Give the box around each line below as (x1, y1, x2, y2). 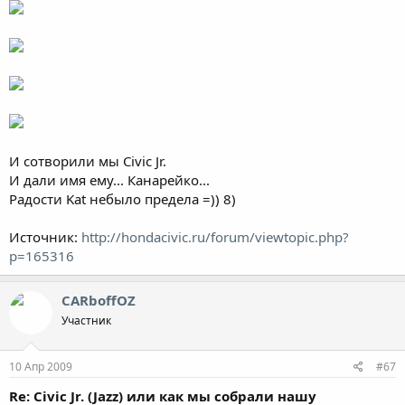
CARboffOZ (61, 290, 136, 309)
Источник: (9, 227, 81, 246)
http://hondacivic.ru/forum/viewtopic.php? (81, 227, 349, 246)
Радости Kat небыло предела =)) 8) (9, 189, 236, 208)
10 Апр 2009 (9, 359, 72, 374)
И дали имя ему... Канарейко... (9, 170, 210, 189)
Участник (61, 312, 111, 328)
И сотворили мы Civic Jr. (9, 151, 166, 170)
